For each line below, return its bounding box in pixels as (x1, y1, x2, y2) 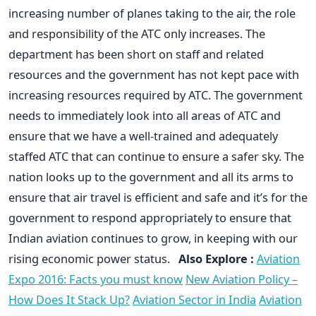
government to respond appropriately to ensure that (8, 209, 291, 226)
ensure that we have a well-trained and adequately (8, 128, 278, 144)
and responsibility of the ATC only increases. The (8, 25, 265, 42)
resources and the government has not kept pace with (8, 66, 299, 83)
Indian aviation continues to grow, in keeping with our (8, 230, 298, 246)
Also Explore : (178, 250, 254, 267)
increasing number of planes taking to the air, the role (8, 5, 296, 21)
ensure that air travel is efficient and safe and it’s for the (8, 189, 308, 205)
